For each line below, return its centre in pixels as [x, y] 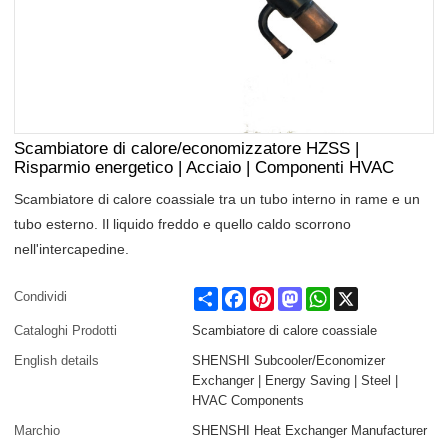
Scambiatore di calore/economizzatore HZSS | [187, 148]
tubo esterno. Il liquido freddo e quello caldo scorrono [183, 224]
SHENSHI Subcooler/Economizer [289, 361]
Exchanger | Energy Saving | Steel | [295, 381]
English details [57, 361]
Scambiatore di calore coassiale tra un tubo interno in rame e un [217, 199]
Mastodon [331, 295]
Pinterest [300, 295]
